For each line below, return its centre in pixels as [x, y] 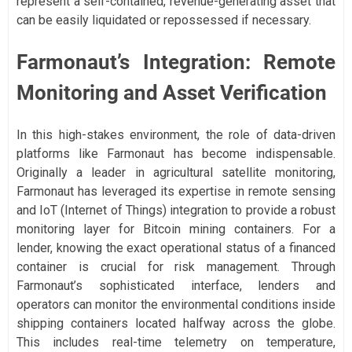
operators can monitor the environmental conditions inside [176, 304]
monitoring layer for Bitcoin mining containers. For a [176, 229]
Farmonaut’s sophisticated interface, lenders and [176, 285]
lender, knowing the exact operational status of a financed [176, 247]
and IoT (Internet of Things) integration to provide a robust [176, 210]
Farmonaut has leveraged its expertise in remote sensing [176, 191]
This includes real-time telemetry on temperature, [176, 342]
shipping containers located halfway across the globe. [176, 323]
